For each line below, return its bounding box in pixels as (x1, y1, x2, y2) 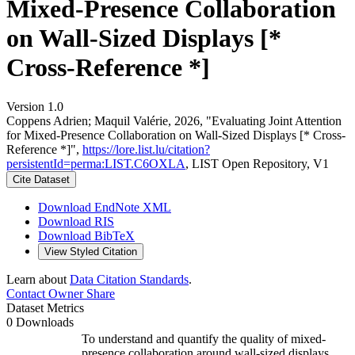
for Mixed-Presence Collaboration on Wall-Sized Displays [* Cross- (6, 128, 345, 142)
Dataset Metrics (6, 300, 84, 315)
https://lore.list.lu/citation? (82, 142, 210, 156)
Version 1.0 (6, 99, 63, 113)
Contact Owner (6, 286, 83, 300)
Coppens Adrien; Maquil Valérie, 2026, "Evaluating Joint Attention (6, 113, 342, 128)
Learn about (6, 272, 70, 286)
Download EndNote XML (38, 200, 171, 214)
